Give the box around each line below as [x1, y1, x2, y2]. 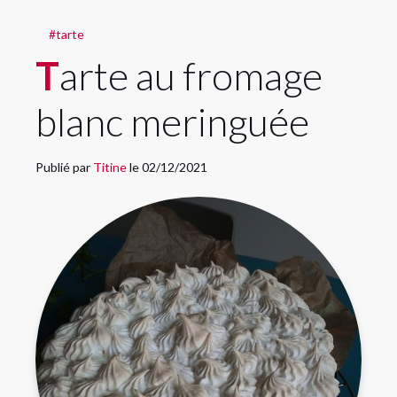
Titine [93, 160, 129, 175]
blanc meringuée [35, 98, 309, 144]
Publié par [35, 160, 93, 175]
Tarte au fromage [35, 52, 59, 98]
